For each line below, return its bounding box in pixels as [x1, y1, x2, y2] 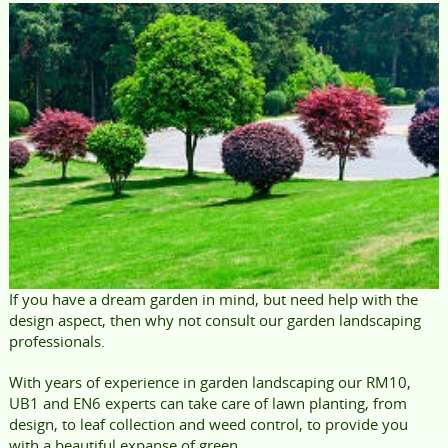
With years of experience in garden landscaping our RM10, [8, 371, 411, 392]
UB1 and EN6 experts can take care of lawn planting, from [8, 392, 407, 413]
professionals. [8, 330, 105, 351]
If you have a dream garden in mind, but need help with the [8, 288, 418, 309]
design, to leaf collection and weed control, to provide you [8, 413, 408, 434]
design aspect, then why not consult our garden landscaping [8, 309, 421, 330]
